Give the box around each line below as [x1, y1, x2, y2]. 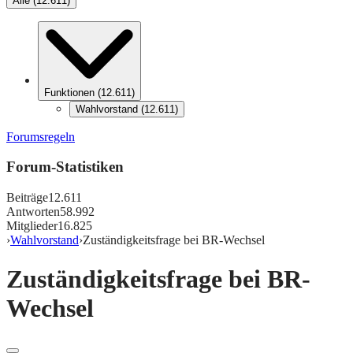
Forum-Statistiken [6, 158, 124, 176]
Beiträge [6, 191, 48, 205]
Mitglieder [6, 219, 58, 233]
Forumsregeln [6, 129, 75, 143]
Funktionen [44, 86, 95, 98]
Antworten [6, 205, 60, 219]
